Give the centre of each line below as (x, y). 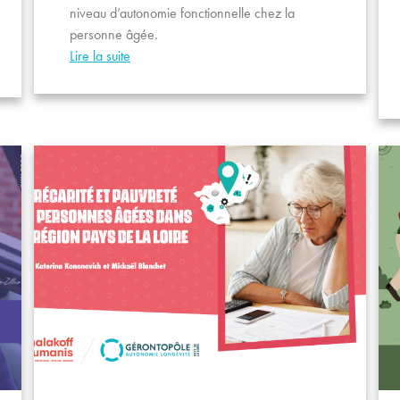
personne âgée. (113, 34)
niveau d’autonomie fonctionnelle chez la (182, 12)
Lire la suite (100, 55)
